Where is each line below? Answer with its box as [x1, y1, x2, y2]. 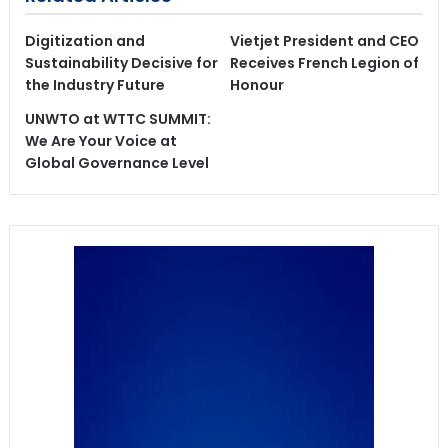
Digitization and [24, 31, 145, 52]
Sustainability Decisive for [24, 53, 218, 74]
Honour [229, 75, 284, 96]
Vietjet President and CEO [229, 31, 419, 52]
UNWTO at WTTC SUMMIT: [24, 109, 211, 130]
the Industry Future [24, 75, 165, 96]
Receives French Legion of [229, 53, 419, 74]
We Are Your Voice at [24, 131, 177, 152]
